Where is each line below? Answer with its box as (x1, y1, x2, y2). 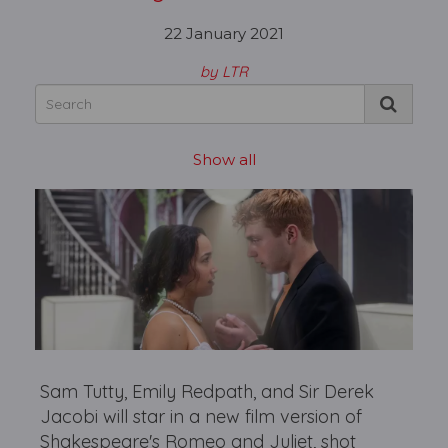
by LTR (200, 62, 248, 81)
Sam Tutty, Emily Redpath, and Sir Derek (40, 380, 375, 404)
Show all (192, 150, 256, 169)
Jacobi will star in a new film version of (40, 405, 363, 429)
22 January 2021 (164, 24, 284, 43)
